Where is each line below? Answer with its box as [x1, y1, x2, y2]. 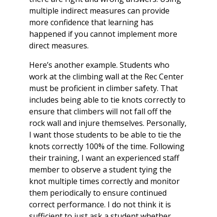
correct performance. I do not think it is [29, 199, 171, 210]
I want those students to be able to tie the [29, 129, 181, 140]
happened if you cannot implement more [29, 28, 177, 39]
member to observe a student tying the [29, 164, 171, 175]
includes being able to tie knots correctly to [29, 94, 186, 105]
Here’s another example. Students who [29, 59, 170, 70]
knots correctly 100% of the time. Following [29, 140, 185, 152]
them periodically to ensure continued [29, 187, 167, 198]
